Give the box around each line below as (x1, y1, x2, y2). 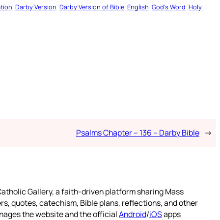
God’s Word (152, 2, 186, 12)
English (127, 2, 149, 12)
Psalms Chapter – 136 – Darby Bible (76, 127, 199, 138)
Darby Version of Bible (59, 2, 124, 12)
